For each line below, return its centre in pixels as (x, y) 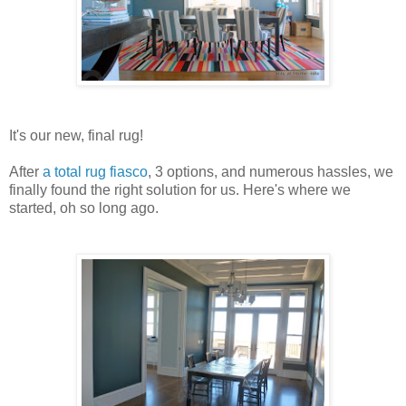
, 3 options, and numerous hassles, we (271, 172)
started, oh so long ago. (84, 208)
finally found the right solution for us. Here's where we (180, 190)
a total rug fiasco (95, 172)
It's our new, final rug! (76, 136)
